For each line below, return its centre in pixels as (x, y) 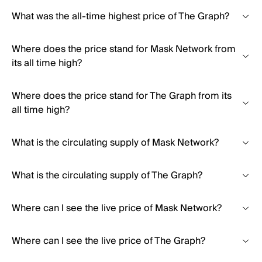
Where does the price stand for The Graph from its (122, 96)
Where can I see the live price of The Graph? (108, 241)
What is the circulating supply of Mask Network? (115, 143)
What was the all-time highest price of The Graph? (120, 16)
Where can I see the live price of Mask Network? (117, 208)
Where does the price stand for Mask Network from (124, 49)
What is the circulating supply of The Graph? (107, 175)
